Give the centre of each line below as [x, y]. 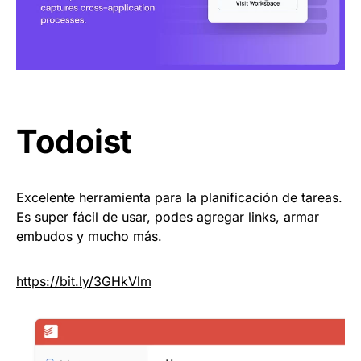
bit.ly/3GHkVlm [106, 281]
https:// [38, 281]
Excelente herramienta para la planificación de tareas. [179, 197]
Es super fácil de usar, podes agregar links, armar [168, 216]
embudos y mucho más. [89, 236]
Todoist [74, 141]
